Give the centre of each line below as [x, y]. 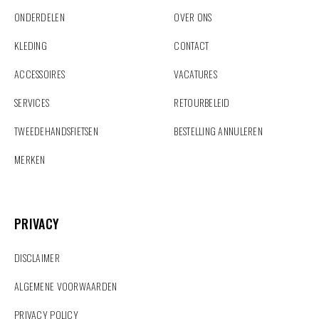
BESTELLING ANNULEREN [219, 131]
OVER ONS [193, 17]
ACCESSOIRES [40, 74]
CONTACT [192, 45]
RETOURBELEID [202, 102]
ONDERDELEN [40, 17]
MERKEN [30, 159]
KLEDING [31, 45]
